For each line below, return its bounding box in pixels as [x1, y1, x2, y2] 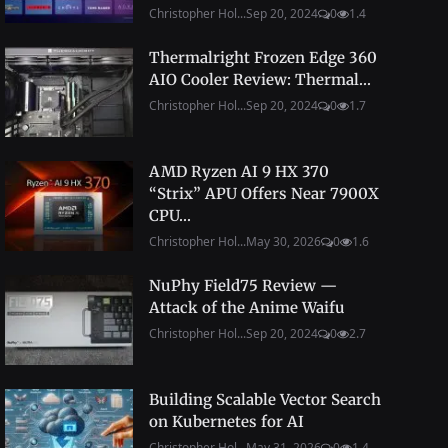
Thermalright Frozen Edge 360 [148, 48, 377, 67]
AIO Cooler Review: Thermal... [148, 70, 371, 89]
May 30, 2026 [245, 233, 321, 250]
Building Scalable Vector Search [148, 390, 381, 409]
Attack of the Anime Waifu [148, 298, 345, 317]
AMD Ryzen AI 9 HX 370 [148, 162, 329, 181]
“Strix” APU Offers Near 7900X [148, 184, 379, 203]
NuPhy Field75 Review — [148, 276, 337, 295]
